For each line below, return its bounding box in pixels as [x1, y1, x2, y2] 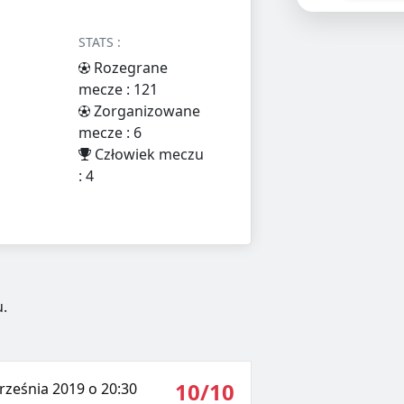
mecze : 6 [78, 123, 142, 143]
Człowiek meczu [91, 144, 205, 165]
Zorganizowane [90, 101, 201, 122]
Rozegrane [90, 58, 169, 78]
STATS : [78, 33, 122, 51]
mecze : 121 [78, 79, 159, 100]
